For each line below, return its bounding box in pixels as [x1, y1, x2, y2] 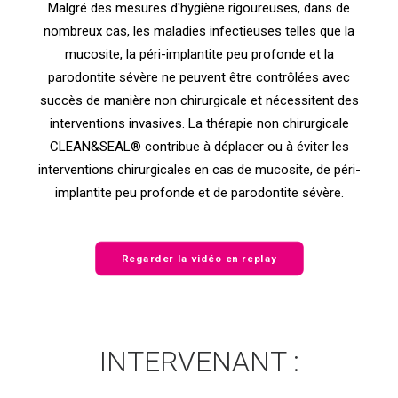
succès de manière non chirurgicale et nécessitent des [39, 92, 359, 108]
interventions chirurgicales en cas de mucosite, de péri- [37, 162, 361, 178]
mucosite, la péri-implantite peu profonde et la [64, 46, 334, 62]
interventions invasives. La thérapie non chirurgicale [49, 115, 349, 131]
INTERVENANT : [99, 345, 299, 378]
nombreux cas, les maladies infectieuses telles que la [44, 23, 354, 39]
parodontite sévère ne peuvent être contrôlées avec [48, 69, 350, 85]
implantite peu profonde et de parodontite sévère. [54, 185, 344, 201]
